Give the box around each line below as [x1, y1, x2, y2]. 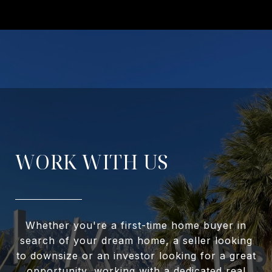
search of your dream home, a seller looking [19, 234, 253, 247]
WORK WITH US [15, 149, 169, 175]
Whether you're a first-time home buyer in [25, 219, 246, 232]
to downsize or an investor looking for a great [16, 250, 256, 262]
